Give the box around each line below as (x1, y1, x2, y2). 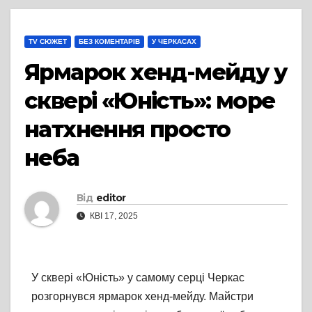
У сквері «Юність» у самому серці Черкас (31, 272, 244, 284)
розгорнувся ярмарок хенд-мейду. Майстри (31, 290, 253, 303)
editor (95, 192, 126, 205)
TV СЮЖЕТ (29, 38, 67, 46)
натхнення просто (24, 116, 231, 143)
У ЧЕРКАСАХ (152, 38, 196, 46)
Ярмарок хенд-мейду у (24, 58, 286, 86)
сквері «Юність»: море (24, 87, 275, 115)
